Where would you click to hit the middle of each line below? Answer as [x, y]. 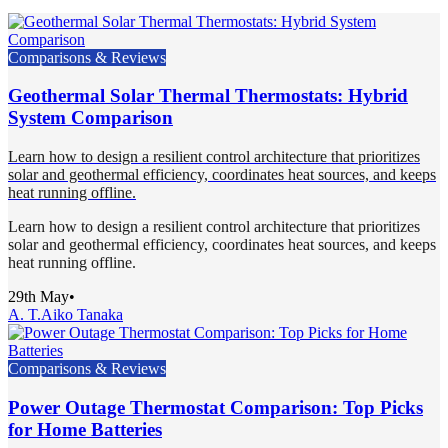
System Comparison [90, 118]
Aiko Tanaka [82, 315]
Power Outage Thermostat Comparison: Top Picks [215, 407]
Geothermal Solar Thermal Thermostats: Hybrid [208, 96]
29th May [38, 297]
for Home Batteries [85, 429]
